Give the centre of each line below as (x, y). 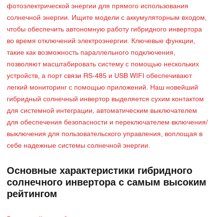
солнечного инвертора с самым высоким (107, 183)
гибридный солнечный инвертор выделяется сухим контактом (105, 100)
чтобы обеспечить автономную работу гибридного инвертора (104, 30)
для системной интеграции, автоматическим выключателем (102, 111)
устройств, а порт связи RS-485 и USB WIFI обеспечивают (99, 76)
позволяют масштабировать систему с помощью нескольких (103, 65)
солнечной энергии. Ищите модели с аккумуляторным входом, (107, 18)
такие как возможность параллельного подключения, (91, 53)
